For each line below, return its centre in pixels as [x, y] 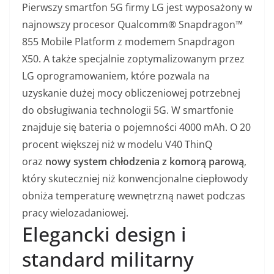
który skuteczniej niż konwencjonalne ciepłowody [135, 178]
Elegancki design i [104, 234]
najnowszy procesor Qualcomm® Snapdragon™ [132, 24]
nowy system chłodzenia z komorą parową [145, 161]
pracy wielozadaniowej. [75, 213]
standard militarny [108, 259]
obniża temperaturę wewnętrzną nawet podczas [134, 195]
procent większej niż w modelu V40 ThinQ [117, 144]
